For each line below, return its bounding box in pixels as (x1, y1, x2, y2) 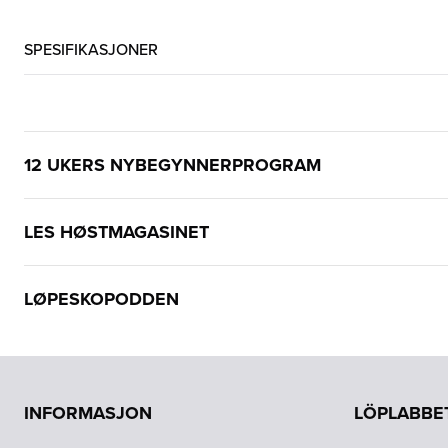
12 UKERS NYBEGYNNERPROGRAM (24, 152, 321, 178)
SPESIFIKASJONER (24, 37, 158, 61)
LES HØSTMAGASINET (24, 219, 209, 245)
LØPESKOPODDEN (24, 286, 179, 312)
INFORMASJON (24, 400, 152, 426)
